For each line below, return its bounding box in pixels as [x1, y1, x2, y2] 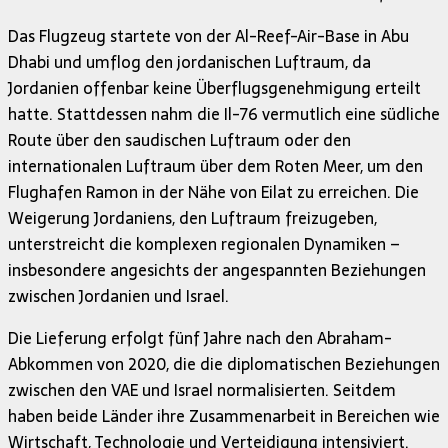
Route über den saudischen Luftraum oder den [8, 127, 351, 154]
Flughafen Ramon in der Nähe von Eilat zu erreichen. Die [8, 179, 419, 206]
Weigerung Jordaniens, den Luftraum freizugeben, [8, 205, 377, 232]
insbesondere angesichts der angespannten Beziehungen [8, 257, 426, 284]
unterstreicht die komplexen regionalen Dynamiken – [8, 231, 400, 258]
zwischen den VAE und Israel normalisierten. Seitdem [8, 377, 396, 404]
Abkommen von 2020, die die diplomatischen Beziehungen [8, 351, 440, 378]
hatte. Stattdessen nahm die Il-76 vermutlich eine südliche [8, 101, 440, 128]
